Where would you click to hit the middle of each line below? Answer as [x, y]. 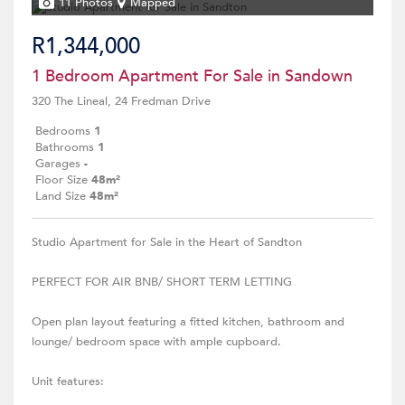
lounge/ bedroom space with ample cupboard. [156, 342]
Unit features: [68, 381]
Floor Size [61, 180]
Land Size [61, 196]
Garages [58, 164]
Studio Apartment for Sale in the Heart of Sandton [167, 242]
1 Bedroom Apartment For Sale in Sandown [192, 76]
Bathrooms [65, 147]
